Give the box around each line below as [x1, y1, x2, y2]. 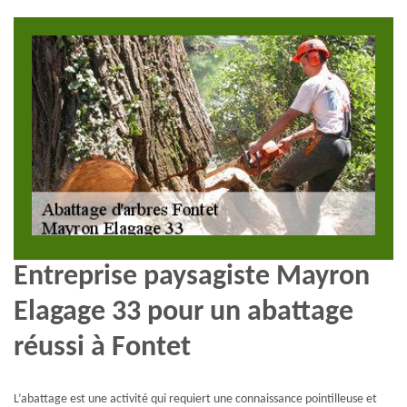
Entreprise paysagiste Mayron [14, 262, 370, 292]
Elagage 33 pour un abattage [14, 297, 353, 327]
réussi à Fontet [14, 333, 191, 362]
